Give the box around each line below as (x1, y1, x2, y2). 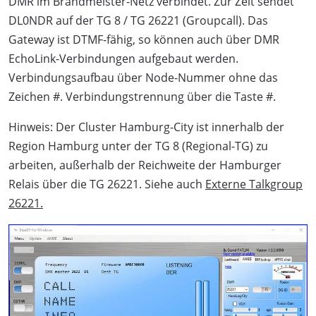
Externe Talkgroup (205, 176, 303, 193)
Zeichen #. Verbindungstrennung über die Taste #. (8, 89, 276, 105)
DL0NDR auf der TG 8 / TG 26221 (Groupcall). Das (8, 13, 268, 29)
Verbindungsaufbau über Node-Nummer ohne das (8, 70, 278, 86)
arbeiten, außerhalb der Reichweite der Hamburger (8, 157, 281, 174)
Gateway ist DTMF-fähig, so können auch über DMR (8, 32, 279, 48)
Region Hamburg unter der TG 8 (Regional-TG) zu (8, 138, 268, 154)
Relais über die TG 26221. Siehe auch (8, 176, 205, 193)
